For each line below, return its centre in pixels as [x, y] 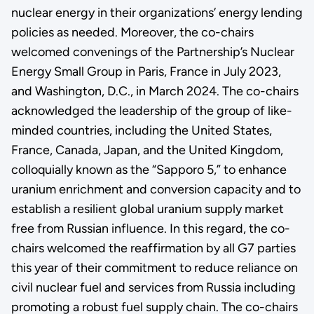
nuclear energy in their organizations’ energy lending [157, 12]
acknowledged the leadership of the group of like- [151, 110]
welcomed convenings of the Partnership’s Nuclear [152, 52]
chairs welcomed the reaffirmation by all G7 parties [153, 248]
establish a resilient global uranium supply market [147, 209]
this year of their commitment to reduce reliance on [154, 267]
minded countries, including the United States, [141, 130]
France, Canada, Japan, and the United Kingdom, [147, 150]
